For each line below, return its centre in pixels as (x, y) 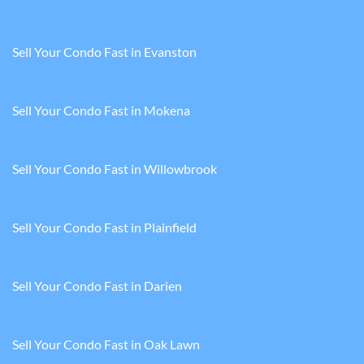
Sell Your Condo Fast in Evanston (104, 52)
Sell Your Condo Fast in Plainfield (104, 227)
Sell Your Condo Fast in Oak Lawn (106, 344)
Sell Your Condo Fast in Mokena (101, 110)
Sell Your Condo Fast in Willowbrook (115, 169)
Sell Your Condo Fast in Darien (97, 286)
